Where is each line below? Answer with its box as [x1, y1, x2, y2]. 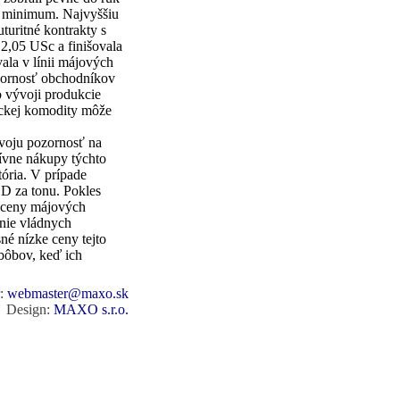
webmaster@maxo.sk [7, 286, 129, 301]
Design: [6, 302, 54, 317]
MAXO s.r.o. [54, 302, 129, 317]
